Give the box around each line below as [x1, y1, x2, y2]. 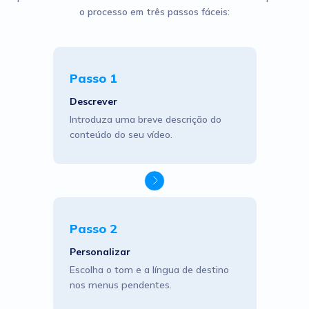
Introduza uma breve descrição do [69, 113, 221, 126]
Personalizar [69, 246, 130, 258]
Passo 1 [69, 70, 117, 86]
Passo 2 [69, 221, 117, 237]
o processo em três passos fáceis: [79, 6, 230, 18]
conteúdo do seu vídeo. [69, 128, 172, 141]
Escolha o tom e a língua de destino [69, 263, 229, 276]
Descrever [69, 95, 117, 108]
